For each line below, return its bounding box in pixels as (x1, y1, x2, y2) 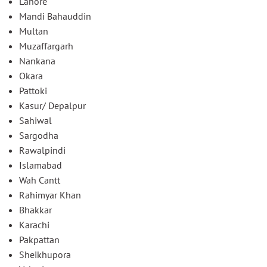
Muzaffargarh (19, 40, 73, 52)
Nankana (19, 55, 55, 67)
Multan (19, 25, 48, 37)
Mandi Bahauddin (19, 10, 91, 22)
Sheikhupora (19, 249, 71, 260)
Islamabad (19, 159, 62, 171)
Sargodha (19, 129, 58, 141)
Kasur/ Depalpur (19, 100, 86, 111)
